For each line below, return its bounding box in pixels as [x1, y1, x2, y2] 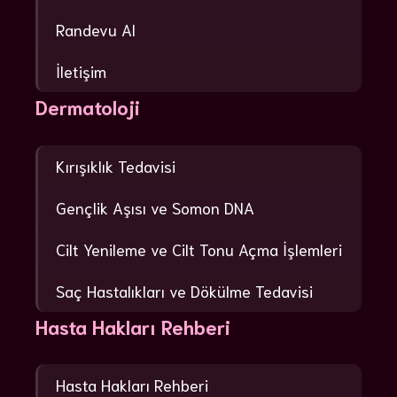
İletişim [56, 60, 106, 82]
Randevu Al [56, 19, 136, 41]
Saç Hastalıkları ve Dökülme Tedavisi [56, 279, 313, 301]
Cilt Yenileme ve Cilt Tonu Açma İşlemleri [56, 237, 342, 260]
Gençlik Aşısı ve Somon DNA [56, 196, 254, 218]
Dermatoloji [35, 94, 140, 120]
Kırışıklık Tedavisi [56, 154, 175, 176]
